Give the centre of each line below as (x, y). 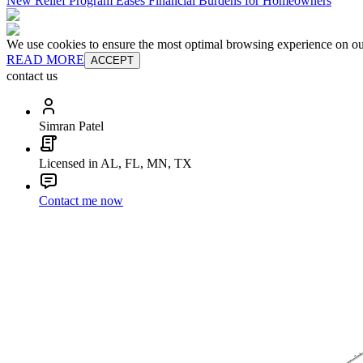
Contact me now (81, 201)
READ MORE (45, 60)
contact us (32, 76)
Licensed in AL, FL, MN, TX (115, 164)
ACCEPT (112, 61)
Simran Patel (71, 126)
